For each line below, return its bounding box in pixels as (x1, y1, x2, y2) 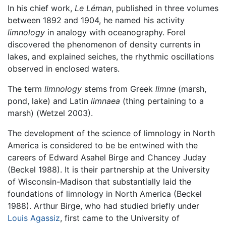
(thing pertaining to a (120, 95, 204, 106)
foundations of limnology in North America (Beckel (8, 188, 202, 199)
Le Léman (75, 3, 111, 13)
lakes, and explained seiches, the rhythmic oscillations (8, 51, 214, 62)
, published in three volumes (111, 3, 218, 13)
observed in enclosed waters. (8, 63, 120, 74)
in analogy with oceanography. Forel (45, 27, 186, 37)
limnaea (91, 95, 120, 106)
